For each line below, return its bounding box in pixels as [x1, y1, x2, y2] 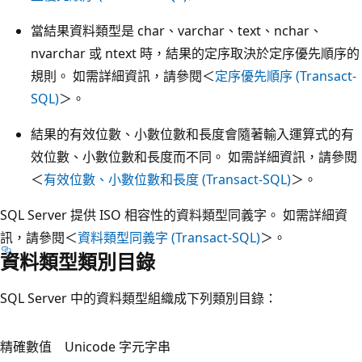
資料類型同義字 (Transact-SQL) [78, 228, 260, 246]
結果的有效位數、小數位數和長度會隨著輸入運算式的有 [31, 124, 354, 143]
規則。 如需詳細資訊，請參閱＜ [31, 66, 215, 85]
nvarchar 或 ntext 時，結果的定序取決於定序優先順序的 [31, 44, 360, 62]
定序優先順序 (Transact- [215, 66, 356, 85]
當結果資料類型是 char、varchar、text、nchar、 [31, 21, 322, 40]
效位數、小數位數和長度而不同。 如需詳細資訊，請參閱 [31, 147, 357, 166]
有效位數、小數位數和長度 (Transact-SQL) [44, 170, 291, 188]
